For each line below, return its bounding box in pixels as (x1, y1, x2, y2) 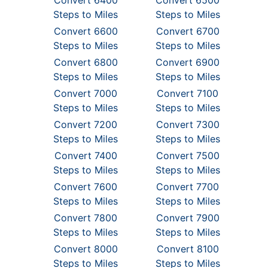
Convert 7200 (54, 118, 118, 130)
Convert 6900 (156, 56, 220, 68)
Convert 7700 (156, 181, 220, 193)
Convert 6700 (156, 25, 220, 37)
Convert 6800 (53, 56, 118, 68)
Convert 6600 (53, 25, 118, 37)
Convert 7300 (156, 118, 220, 130)
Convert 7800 (54, 212, 118, 224)
